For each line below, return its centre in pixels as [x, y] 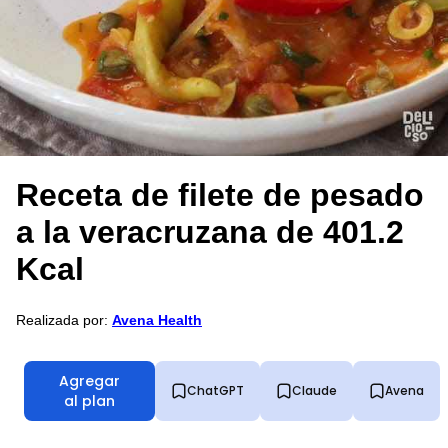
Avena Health [157, 319]
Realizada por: [64, 319]
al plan [89, 400]
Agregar [89, 380]
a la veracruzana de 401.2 [210, 232]
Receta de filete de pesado [220, 195]
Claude [314, 390]
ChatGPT [215, 390]
